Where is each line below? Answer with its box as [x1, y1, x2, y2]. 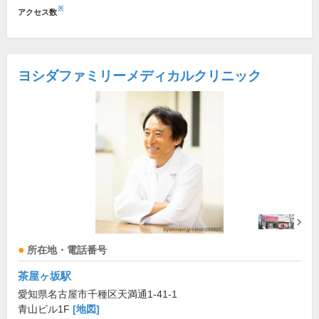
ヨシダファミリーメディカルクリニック [18, 68, 261, 84]
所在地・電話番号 [27, 245, 107, 256]
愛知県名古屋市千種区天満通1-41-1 [18, 288, 177, 300]
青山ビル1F [18, 303, 73, 315]
